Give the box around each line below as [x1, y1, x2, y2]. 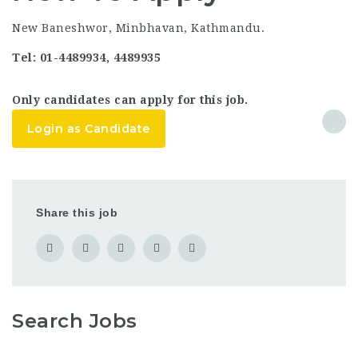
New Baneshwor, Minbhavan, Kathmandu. [12, 22, 265, 34]
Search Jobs [12, 309, 137, 332]
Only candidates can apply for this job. [12, 93, 249, 106]
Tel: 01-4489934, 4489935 [12, 51, 161, 64]
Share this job [36, 206, 117, 219]
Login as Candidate [26, 121, 150, 136]
